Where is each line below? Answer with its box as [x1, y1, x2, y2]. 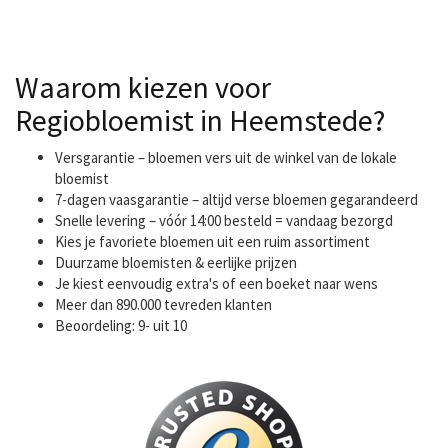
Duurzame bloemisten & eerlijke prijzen [55, 253, 297, 272]
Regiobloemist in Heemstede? [15, 101, 385, 139]
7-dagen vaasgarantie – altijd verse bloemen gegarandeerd [55, 190, 418, 209]
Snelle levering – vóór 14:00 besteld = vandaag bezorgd [55, 211, 393, 230]
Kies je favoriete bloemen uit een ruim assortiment [55, 232, 370, 251]
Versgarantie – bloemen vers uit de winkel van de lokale [55, 148, 397, 167]
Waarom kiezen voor [15, 68, 271, 106]
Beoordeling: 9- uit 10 [55, 316, 187, 335]
